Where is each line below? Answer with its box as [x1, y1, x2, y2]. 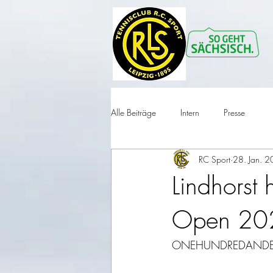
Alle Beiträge [111, 106, 156, 118]
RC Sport [199, 153, 230, 165]
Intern [180, 106, 199, 118]
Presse [224, 106, 245, 118]
